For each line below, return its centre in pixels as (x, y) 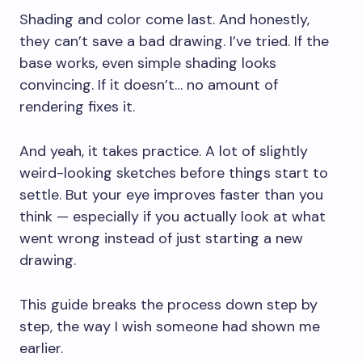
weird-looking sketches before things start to (174, 173)
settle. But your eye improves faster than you (171, 195)
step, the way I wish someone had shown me (170, 327)
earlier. (41, 349)
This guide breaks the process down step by (168, 305)
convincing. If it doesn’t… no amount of (149, 85)
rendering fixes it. (77, 107)
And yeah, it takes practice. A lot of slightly (164, 152)
